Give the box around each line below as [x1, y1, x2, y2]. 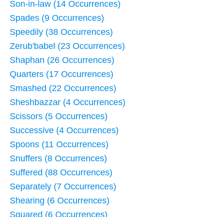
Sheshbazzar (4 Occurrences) [10, 97, 125, 108]
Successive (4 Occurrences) [10, 125, 119, 136]
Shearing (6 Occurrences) [10, 196, 109, 206]
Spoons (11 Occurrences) [10, 139, 108, 150]
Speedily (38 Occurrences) [10, 27, 113, 37]
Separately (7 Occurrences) [10, 182, 116, 192]
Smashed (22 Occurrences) [10, 83, 116, 93]
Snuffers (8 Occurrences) [10, 154, 107, 164]
